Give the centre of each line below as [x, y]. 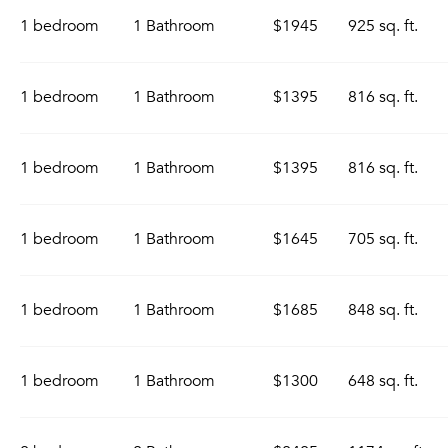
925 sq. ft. [383, 26]
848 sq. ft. [383, 310]
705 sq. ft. [383, 239]
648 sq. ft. [383, 381]
